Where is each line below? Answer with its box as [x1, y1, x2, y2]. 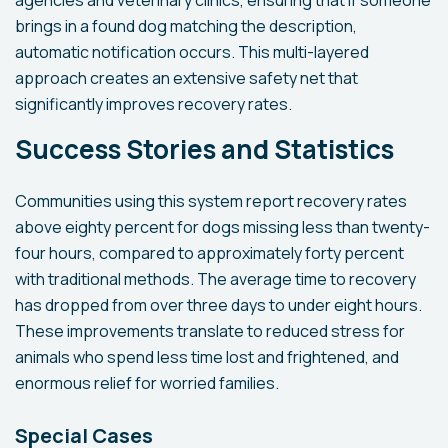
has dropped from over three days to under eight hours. [15, 294, 422, 316]
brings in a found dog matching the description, [15, 15, 357, 37]
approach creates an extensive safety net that [15, 67, 358, 89]
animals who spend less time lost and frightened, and [15, 346, 399, 368]
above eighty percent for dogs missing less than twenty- [15, 216, 430, 238]
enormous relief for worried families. [15, 372, 279, 394]
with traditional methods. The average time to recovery [15, 268, 416, 290]
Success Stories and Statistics [15, 131, 394, 167]
